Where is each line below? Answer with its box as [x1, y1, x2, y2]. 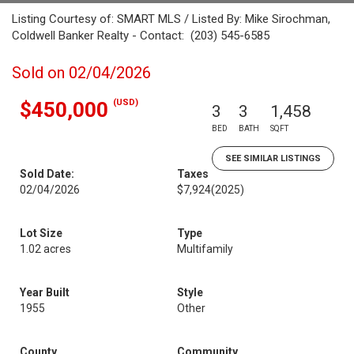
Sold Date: [20, 168, 74, 180]
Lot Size [20, 227, 62, 239]
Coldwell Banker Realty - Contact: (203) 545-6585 [12, 28, 269, 43]
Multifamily [177, 243, 233, 255]
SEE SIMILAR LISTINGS [225, 153, 321, 164]
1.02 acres [20, 243, 71, 255]
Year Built [20, 286, 70, 299]
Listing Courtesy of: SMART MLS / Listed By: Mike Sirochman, [12, 12, 330, 26]
